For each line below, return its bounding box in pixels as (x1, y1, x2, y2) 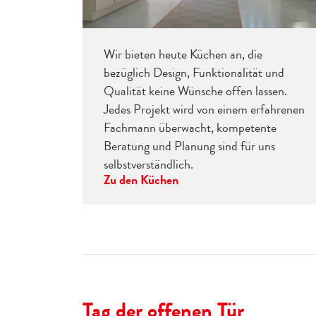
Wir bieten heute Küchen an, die (104, 45, 262, 64)
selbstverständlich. (104, 155, 193, 174)
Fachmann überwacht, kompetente (104, 119, 276, 138)
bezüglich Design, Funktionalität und (104, 63, 284, 83)
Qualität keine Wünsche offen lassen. (104, 82, 287, 101)
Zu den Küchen (104, 171, 178, 190)
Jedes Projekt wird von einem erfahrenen (104, 100, 305, 119)
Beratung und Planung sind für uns (104, 137, 275, 156)
